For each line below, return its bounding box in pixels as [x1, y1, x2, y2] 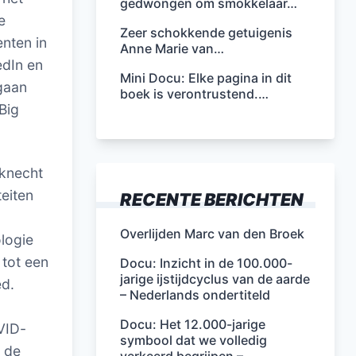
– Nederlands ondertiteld [120, 287, 270, 303]
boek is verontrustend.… [120, 86, 269, 102]
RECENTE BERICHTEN [120, 189, 304, 210]
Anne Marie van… [120, 41, 224, 56]
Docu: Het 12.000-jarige [120, 316, 265, 332]
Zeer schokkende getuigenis [120, 25, 292, 41]
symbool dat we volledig [120, 332, 267, 348]
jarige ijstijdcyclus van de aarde [120, 271, 310, 287]
